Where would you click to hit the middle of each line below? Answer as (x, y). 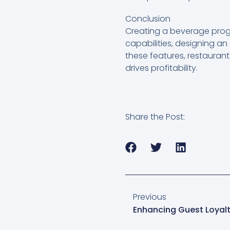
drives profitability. (161, 68)
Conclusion (148, 19)
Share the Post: (155, 117)
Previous (150, 197)
